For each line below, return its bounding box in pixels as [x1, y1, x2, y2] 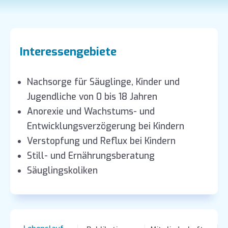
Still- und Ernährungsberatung [27, 150, 155, 162]
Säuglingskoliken [27, 165, 98, 177]
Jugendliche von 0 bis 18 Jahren [27, 91, 158, 103]
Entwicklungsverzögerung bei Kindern [27, 121, 185, 133]
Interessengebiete [19, 44, 117, 59]
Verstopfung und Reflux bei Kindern [27, 135, 176, 148]
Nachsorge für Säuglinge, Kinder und [27, 76, 180, 89]
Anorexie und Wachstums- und [27, 106, 155, 118]
